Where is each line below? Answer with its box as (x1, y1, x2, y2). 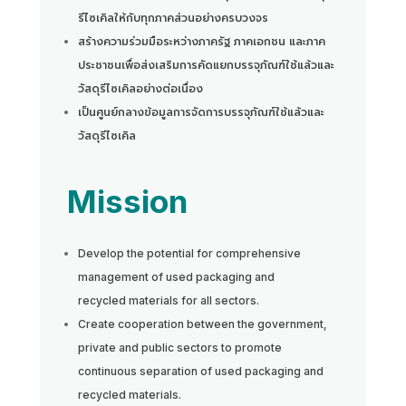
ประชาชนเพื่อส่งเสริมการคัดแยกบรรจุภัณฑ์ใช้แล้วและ (77, 56, 334, 73)
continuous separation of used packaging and (77, 363, 324, 378)
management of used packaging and (77, 269, 275, 284)
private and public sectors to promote (77, 340, 282, 354)
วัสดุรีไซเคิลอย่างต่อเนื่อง (77, 80, 203, 97)
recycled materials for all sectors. (77, 293, 259, 307)
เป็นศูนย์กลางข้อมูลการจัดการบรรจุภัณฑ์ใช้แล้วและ (77, 103, 324, 121)
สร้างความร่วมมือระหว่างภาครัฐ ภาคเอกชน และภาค (77, 33, 325, 50)
